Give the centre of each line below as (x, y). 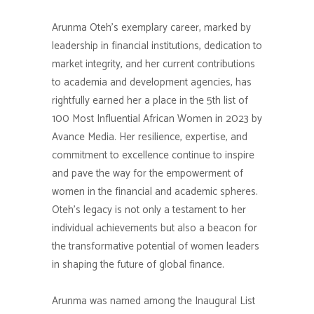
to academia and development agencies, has (152, 82)
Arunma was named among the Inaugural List (153, 301)
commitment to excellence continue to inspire (153, 155)
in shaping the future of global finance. (138, 265)
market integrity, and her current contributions (153, 64)
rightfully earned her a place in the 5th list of (150, 101)
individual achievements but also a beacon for (155, 228)
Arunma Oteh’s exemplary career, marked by (151, 28)
